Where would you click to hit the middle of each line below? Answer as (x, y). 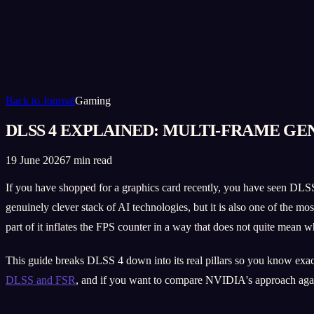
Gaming (93, 101)
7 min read (89, 160)
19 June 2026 (35, 160)
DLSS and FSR (41, 280)
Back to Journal (40, 101)
